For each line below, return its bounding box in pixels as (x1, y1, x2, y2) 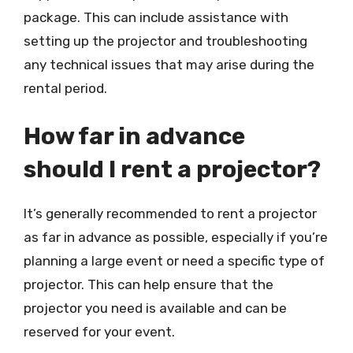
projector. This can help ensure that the (24, 277, 273, 292)
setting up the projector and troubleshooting (24, 32, 307, 49)
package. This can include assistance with (24, 9, 288, 25)
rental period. (24, 80, 107, 96)
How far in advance (24, 122, 245, 150)
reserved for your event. (24, 324, 175, 340)
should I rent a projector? (24, 155, 321, 184)
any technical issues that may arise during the (24, 56, 314, 72)
